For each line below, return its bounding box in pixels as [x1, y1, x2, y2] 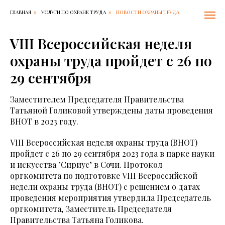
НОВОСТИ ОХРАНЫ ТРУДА [116, 9, 179, 16]
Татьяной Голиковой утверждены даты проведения [10, 105, 213, 116]
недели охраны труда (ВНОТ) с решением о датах [10, 181, 200, 192]
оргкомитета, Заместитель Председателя [10, 203, 172, 214]
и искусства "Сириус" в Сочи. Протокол [10, 159, 162, 170]
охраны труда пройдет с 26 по [10, 51, 212, 70]
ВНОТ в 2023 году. [10, 116, 78, 127]
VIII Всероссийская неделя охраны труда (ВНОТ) [10, 137, 197, 148]
